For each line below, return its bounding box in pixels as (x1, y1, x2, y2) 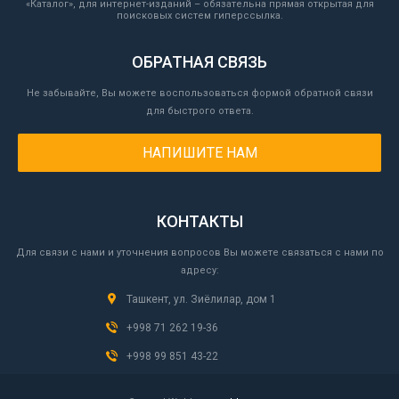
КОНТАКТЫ (156, 212, 243, 231)
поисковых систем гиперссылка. (116, 10, 283, 21)
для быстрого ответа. (145, 105, 254, 117)
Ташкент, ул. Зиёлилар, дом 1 (126, 293, 276, 305)
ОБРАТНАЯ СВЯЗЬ (132, 53, 267, 71)
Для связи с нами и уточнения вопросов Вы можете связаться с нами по (15, 247, 384, 258)
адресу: (180, 265, 219, 276)
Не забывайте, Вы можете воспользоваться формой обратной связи (26, 87, 373, 99)
